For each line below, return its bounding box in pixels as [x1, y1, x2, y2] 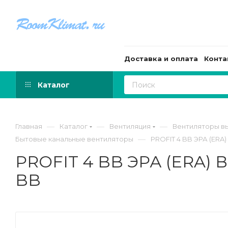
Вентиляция [109, 122, 151, 130]
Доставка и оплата [124, 54, 198, 63]
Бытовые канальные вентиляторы [15, 135, 133, 143]
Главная [15, 122, 42, 130]
